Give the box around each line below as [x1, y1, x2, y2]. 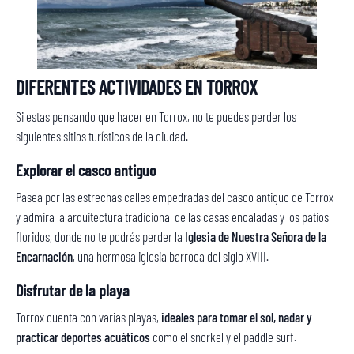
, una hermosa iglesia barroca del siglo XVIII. [73, 248, 269, 264]
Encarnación [16, 248, 73, 264]
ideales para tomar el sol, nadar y [159, 309, 312, 325]
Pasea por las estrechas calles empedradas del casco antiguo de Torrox [16, 189, 333, 205]
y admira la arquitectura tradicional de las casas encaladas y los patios [16, 209, 329, 224]
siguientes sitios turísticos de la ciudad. [16, 128, 188, 144]
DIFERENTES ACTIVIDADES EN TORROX [16, 76, 258, 99]
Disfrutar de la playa [16, 281, 130, 299]
